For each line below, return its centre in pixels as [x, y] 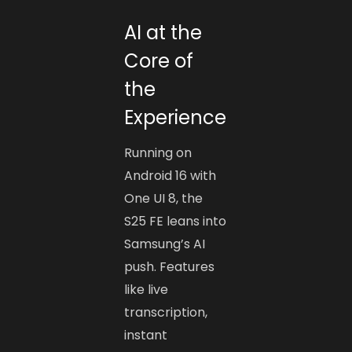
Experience [176, 118]
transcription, [166, 313]
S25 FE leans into [176, 222]
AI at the [163, 33]
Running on [158, 153]
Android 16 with [170, 176]
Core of [159, 61]
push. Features [170, 267]
